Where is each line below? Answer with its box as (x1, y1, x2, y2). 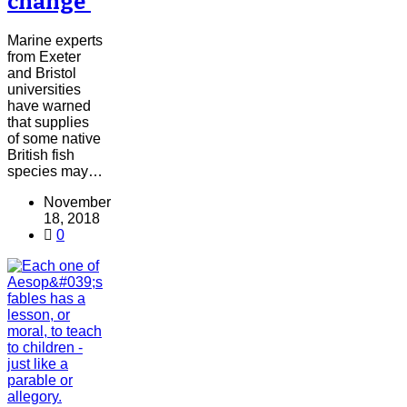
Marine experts (7, 33, 103, 49)
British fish (7, 147, 74, 164)
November (44, 194, 111, 211)
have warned (7, 98, 91, 114)
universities (7, 82, 81, 98)
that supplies (7, 114, 89, 131)
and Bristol (7, 65, 76, 82)
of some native (7, 131, 101, 147)
